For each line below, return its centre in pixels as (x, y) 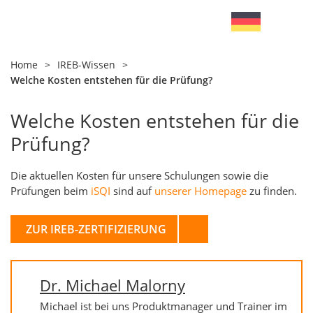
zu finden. (272, 191)
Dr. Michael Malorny (112, 285)
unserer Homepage (201, 191)
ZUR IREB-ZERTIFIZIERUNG (96, 229)
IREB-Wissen (86, 65)
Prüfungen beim (51, 191)
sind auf (132, 191)
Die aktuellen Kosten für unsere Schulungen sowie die (139, 175)
